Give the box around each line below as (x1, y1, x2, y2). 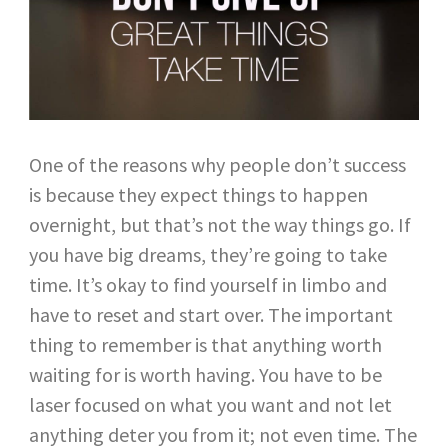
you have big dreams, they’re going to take (28, 241, 387, 267)
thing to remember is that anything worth (28, 331, 382, 357)
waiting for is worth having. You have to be (28, 361, 382, 387)
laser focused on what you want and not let (28, 391, 392, 417)
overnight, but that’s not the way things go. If (28, 211, 411, 237)
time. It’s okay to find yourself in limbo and (28, 271, 387, 297)
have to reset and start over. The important (28, 301, 393, 327)
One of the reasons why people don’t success (28, 151, 406, 177)
